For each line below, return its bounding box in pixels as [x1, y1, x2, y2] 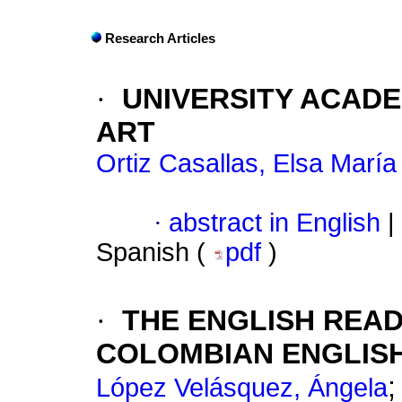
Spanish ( [96, 238, 213, 267]
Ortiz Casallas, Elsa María [96, 149, 397, 179]
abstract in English [169, 208, 380, 238]
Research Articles [105, 31, 215, 47]
